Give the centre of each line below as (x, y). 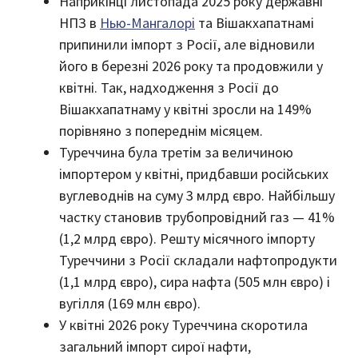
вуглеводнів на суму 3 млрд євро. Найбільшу (197, 195)
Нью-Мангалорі (147, 22)
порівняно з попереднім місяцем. (161, 130)
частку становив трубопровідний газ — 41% (197, 217)
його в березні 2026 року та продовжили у (191, 66)
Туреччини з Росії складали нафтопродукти (198, 260)
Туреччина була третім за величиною (176, 152)
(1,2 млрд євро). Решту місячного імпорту (187, 238)
